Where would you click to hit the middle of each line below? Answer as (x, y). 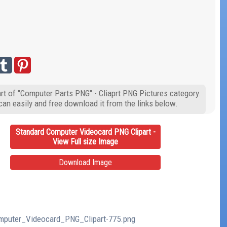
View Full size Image (86, 141)
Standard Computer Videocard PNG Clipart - (85, 132)
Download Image (86, 162)
